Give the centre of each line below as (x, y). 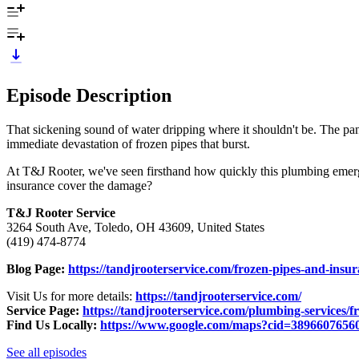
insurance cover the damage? (79, 185)
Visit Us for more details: (71, 296)
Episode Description (89, 95)
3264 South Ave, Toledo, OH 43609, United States (135, 227)
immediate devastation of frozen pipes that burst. (128, 143)
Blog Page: (37, 268)
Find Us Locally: (53, 325)
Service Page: (44, 310)
